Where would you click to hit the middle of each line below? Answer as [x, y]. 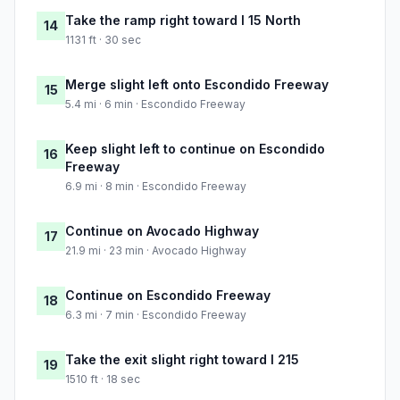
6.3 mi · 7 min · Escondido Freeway [156, 315]
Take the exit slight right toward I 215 [182, 360]
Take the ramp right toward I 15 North [183, 21]
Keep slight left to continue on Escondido [195, 149]
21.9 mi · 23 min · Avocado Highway [156, 251]
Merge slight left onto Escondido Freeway [197, 85]
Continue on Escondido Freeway [168, 296]
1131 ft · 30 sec [103, 40]
